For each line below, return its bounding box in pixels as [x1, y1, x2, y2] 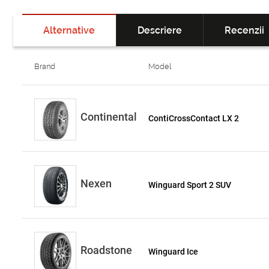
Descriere [138, 25, 182, 36]
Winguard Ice [148, 247, 199, 256]
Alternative [43, 25, 95, 36]
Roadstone [80, 244, 132, 256]
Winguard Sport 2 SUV [148, 180, 232, 190]
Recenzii [225, 25, 264, 36]
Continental [80, 110, 137, 123]
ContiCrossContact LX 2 [148, 113, 240, 123]
